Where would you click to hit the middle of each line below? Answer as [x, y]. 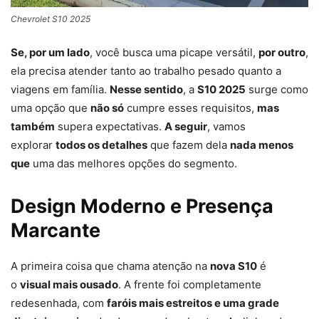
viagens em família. [60, 89]
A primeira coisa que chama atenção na [110, 266]
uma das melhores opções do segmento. [134, 163]
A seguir [186, 126]
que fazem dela [189, 145]
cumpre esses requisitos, [190, 108]
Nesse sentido [146, 89]
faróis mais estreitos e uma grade [193, 303]
